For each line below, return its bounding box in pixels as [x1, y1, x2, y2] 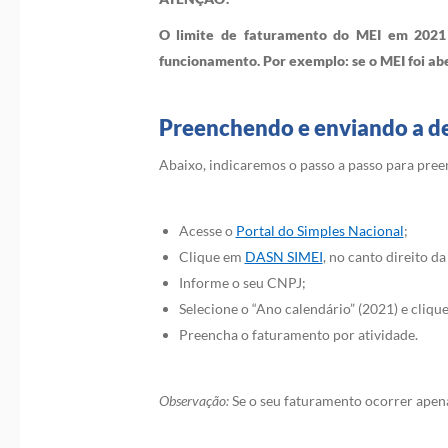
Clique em [178, 248, 245, 265]
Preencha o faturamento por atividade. [178, 326, 418, 343]
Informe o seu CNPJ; [178, 274, 306, 291]
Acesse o [178, 222, 236, 239]
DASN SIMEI [244, 248, 323, 265]
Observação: [158, 392, 232, 409]
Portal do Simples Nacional [235, 222, 404, 239]
